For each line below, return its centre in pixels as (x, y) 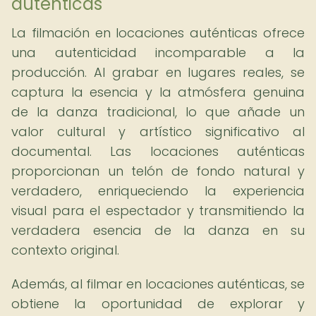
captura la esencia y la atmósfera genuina (158, 92)
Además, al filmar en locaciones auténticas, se (158, 284)
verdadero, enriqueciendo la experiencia (158, 191)
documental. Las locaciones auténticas (158, 151)
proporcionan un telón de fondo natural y (158, 171)
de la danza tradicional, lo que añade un (158, 112)
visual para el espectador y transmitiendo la (158, 211)
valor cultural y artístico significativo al (158, 132)
